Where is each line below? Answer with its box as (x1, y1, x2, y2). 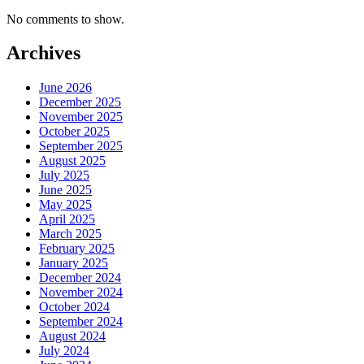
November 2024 (39, 285, 123, 300)
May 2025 (39, 197, 92, 212)
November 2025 (39, 110, 123, 124)
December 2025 (39, 95, 121, 110)
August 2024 (39, 329, 106, 344)
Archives (6, 42, 80, 64)
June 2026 (39, 80, 92, 95)
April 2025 (39, 212, 95, 227)
